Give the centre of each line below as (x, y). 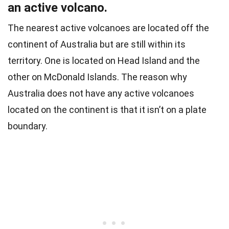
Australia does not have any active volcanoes (101, 94)
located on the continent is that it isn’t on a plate (107, 110)
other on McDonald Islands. (64, 77)
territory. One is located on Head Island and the (104, 61)
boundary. (28, 126)
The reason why (154, 77)
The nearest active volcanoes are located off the (108, 28)
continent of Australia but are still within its (97, 44)
